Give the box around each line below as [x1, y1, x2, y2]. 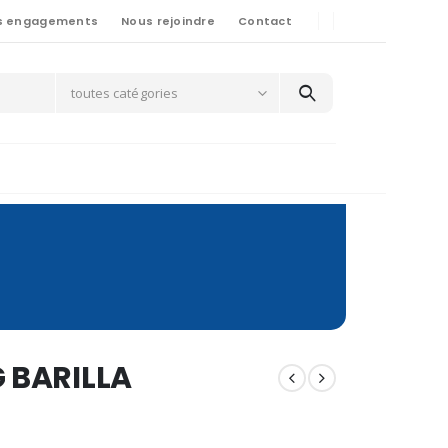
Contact [238, 13, 292, 29]
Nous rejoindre [121, 13, 216, 29]
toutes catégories [70, 84, 178, 103]
